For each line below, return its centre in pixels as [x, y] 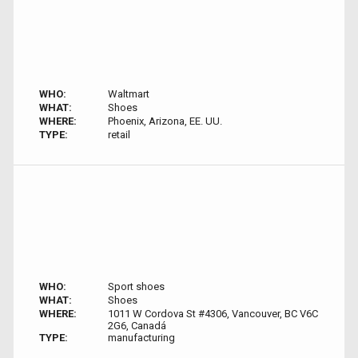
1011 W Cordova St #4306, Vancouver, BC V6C [213, 314]
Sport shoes [136, 286]
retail [119, 135]
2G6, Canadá [137, 326]
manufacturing [141, 338]
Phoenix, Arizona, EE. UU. [165, 121]
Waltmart [128, 94]
